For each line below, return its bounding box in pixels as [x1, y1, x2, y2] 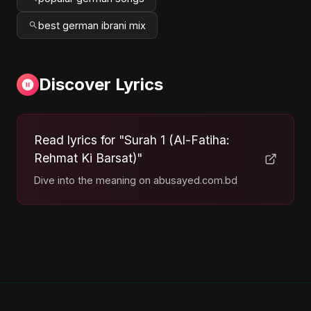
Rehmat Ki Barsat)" [34, 150, 142, 165]
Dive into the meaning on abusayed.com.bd [34, 174, 237, 186]
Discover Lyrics [39, 74, 163, 94]
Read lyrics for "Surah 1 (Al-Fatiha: [34, 132, 230, 147]
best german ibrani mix [38, 19, 146, 31]
